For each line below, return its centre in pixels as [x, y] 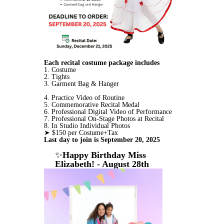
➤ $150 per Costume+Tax [81, 133]
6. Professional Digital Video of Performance [108, 112]
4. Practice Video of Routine [84, 98]
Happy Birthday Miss [104, 155]
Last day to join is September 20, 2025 [103, 140]
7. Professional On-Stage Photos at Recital [104, 119]
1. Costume [60, 70]
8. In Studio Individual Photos [88, 126]
